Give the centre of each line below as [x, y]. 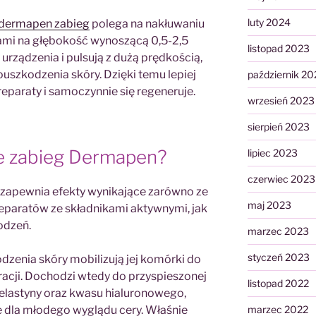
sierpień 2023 [278, 127]
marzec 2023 [278, 231]
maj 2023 [269, 205]
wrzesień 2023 [281, 101]
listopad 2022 [278, 284]
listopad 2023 [278, 49]
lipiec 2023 [272, 153]
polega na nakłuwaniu [147, 23]
